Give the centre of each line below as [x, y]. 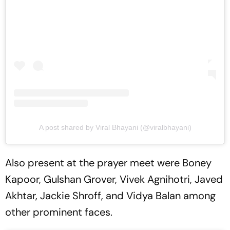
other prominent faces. [59, 212]
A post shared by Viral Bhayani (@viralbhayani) [115, 128]
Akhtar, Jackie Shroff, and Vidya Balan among [110, 196]
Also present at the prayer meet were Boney [108, 163]
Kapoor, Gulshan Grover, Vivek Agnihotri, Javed [114, 179]
